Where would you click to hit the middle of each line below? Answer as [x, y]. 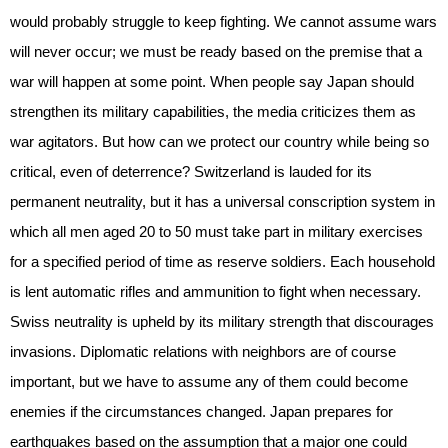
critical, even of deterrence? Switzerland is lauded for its [191, 171]
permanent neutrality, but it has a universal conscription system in [222, 201]
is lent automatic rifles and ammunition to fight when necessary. [215, 291]
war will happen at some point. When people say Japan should [212, 81]
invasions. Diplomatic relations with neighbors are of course [203, 351]
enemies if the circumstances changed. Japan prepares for [201, 411]
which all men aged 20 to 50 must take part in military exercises [216, 231]
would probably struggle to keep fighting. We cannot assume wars [223, 21]
